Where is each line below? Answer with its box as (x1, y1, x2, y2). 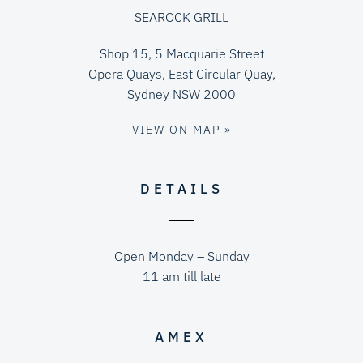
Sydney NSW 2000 (127, 86, 236, 103)
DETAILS (139, 180, 224, 199)
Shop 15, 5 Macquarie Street (99, 45, 264, 62)
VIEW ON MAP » (131, 122, 232, 138)
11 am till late (142, 268, 221, 285)
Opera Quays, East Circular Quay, (88, 66, 275, 83)
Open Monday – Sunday (113, 248, 250, 265)
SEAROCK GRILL (135, 9, 228, 26)
